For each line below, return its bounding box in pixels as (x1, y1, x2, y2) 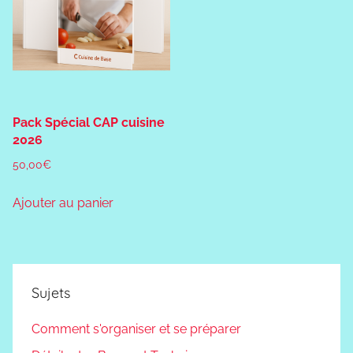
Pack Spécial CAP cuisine (13, 114, 165, 130)
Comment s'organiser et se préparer (32, 321, 241, 336)
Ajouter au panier (13, 195, 113, 210)
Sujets (32, 284, 70, 303)
